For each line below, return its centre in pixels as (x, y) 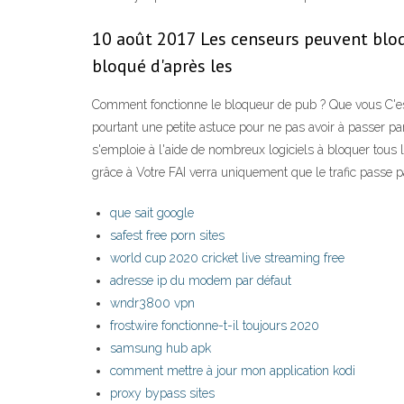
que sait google (152, 213)
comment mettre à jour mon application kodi (233, 371)
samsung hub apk (161, 349)
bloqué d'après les (165, 66)
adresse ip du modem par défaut (201, 281)
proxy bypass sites (162, 394)
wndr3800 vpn (152, 303)
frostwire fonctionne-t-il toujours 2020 (215, 326)
